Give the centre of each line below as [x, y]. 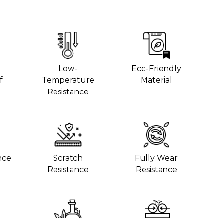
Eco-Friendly [156, 68]
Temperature [68, 80]
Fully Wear [156, 158]
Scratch [68, 158]
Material [156, 80]
